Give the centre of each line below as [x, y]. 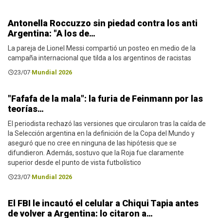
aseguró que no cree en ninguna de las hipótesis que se [92, 143]
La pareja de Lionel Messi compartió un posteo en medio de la [102, 48]
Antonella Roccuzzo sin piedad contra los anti [103, 23]
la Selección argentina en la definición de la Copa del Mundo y [101, 134]
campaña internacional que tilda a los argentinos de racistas [100, 58]
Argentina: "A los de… [52, 34]
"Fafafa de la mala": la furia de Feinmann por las [105, 99]
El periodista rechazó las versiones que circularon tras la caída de [107, 124]
